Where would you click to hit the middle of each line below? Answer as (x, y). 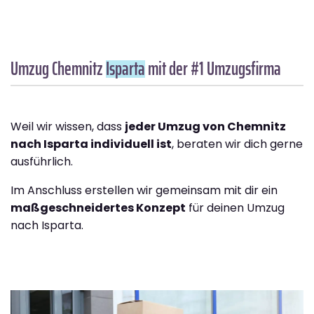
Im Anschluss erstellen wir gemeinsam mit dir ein (144, 191)
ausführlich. (42, 162)
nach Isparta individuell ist (91, 144)
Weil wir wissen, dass (68, 127)
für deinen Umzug (235, 208)
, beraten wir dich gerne (237, 144)
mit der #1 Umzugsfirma (213, 69)
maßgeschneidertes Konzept (98, 208)
